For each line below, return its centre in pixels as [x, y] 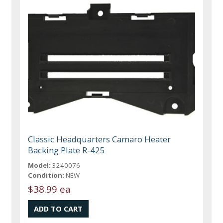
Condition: [46, 175]
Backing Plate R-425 [67, 150]
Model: [40, 165]
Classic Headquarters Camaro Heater [100, 139]
